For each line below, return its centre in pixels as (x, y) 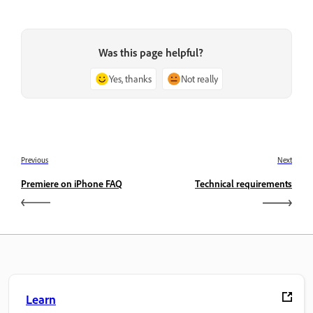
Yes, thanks (130, 79)
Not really (199, 79)
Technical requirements (243, 184)
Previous (35, 160)
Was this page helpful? (151, 53)
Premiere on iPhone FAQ (72, 184)
